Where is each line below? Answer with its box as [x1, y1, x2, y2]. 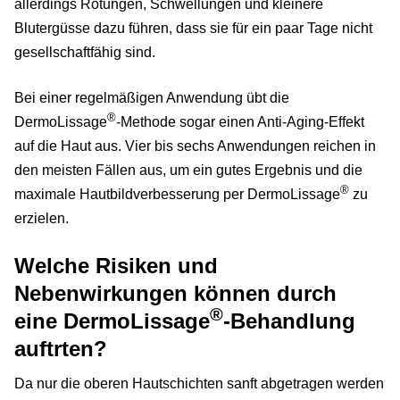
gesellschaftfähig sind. [14, 45, 159, 61]
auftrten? [14, 337, 107, 362]
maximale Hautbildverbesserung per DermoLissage [14, 187, 340, 203]
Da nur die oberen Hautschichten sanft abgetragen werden [14, 376, 384, 392]
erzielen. [14, 211, 69, 227]
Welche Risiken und [14, 254, 218, 279]
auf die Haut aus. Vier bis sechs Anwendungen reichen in [14, 138, 376, 154]
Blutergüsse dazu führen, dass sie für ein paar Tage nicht [14, 21, 372, 37]
